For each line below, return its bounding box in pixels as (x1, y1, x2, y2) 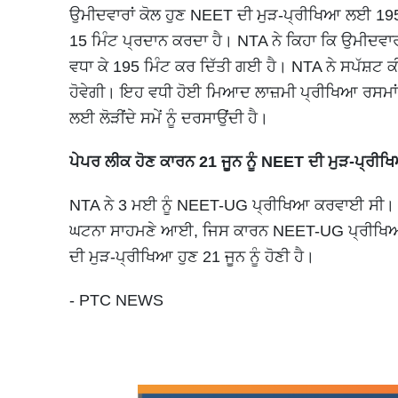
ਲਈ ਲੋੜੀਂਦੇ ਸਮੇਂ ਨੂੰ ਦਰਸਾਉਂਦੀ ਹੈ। (69, 108, 268, 127)
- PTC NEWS (69, 291, 163, 309)
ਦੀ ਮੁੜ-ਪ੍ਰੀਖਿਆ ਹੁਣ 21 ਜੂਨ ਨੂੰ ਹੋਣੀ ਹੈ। (69, 247, 314, 266)
